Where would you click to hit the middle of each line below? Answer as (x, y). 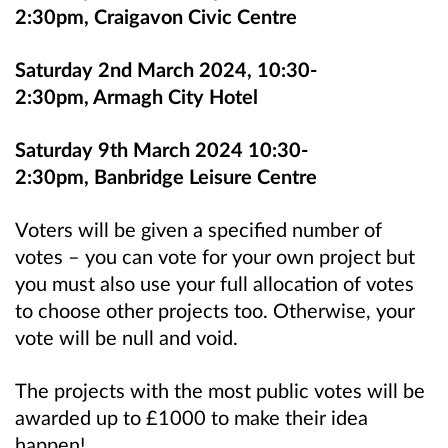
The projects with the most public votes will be (220, 390)
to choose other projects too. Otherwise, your (215, 310)
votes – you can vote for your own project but (215, 256)
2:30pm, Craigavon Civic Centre (156, 15)
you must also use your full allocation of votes (214, 283)
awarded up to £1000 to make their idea (191, 417)
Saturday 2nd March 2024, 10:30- (166, 69)
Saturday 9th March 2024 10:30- (161, 149)
